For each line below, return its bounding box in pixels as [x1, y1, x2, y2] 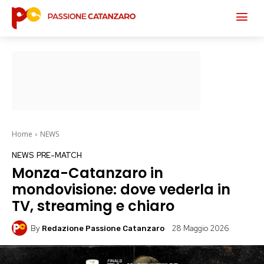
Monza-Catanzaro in [12, 163, 163, 183]
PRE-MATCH [37, 150, 82, 160]
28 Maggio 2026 [172, 223, 229, 234]
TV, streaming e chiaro [12, 196, 174, 216]
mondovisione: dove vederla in [12, 180, 230, 199]
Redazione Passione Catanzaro [42, 223, 164, 233]
